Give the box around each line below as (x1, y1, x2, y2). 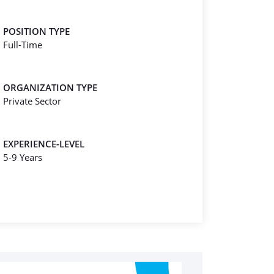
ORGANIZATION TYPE (3, 81, 97, 94)
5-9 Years (3, 151, 42, 163)
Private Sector (3, 95, 61, 107)
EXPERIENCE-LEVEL (3, 138, 84, 150)
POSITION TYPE (3, 25, 70, 37)
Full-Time (3, 39, 42, 51)
